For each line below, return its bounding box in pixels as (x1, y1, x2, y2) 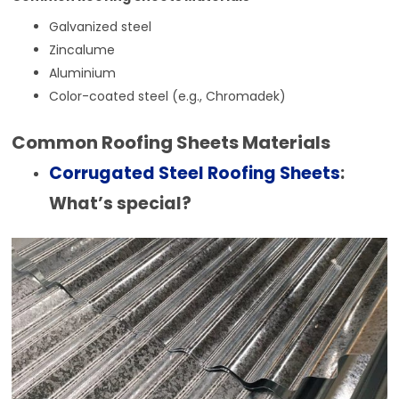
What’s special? (49, 191, 192, 216)
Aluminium (49, 64, 117, 83)
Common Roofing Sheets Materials (12, 130, 331, 156)
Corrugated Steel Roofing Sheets (49, 161, 341, 186)
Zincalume (49, 41, 116, 60)
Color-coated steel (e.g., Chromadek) (49, 87, 287, 106)
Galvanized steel (49, 18, 152, 37)
